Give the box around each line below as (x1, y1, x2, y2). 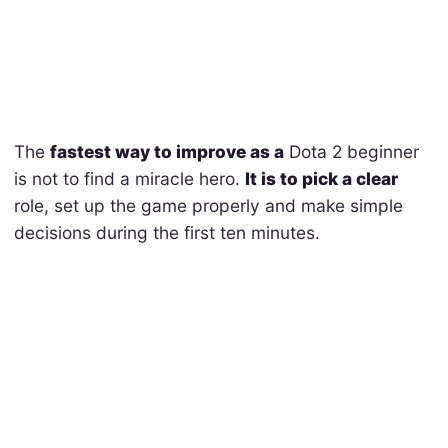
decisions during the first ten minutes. (13, 221, 320, 243)
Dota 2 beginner (283, 140, 419, 162)
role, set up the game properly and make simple (13, 194, 403, 216)
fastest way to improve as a (49, 140, 284, 162)
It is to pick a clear (244, 167, 398, 189)
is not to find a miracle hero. (13, 167, 245, 189)
